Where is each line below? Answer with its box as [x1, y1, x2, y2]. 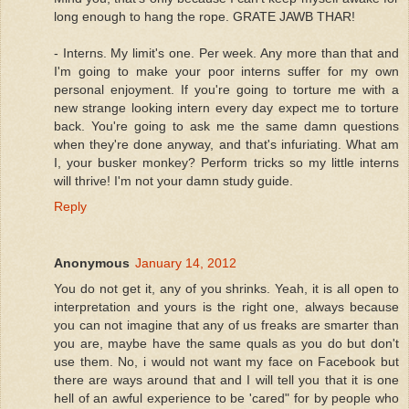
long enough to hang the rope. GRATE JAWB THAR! [54, 9, 355, 25]
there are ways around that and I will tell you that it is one [54, 372, 399, 388]
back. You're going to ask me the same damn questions [54, 119, 399, 134]
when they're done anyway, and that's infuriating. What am [54, 137, 399, 152]
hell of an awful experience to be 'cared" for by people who [54, 391, 399, 406]
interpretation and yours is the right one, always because [54, 299, 399, 315]
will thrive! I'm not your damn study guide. [54, 173, 293, 189]
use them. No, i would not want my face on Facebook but [54, 354, 399, 370]
